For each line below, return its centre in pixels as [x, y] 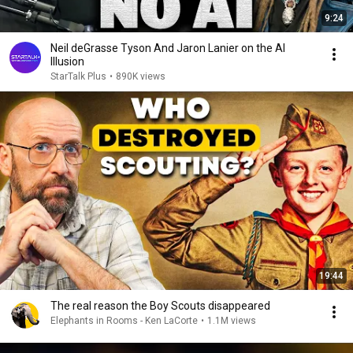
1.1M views [232, 321]
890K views [141, 76]
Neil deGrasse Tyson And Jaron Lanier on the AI [168, 48]
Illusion [67, 61]
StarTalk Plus [78, 76]
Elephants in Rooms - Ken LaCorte [124, 321]
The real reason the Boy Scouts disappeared [160, 306]
